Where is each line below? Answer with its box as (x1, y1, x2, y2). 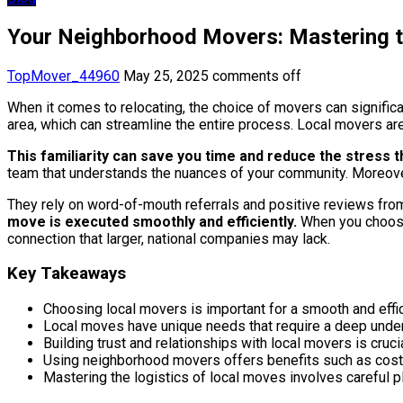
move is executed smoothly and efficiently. (7, 212, 297, 230)
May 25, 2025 (123, 67, 209, 85)
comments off (212, 67, 301, 85)
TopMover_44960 (7, 67, 120, 85)
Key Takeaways (7, 264, 126, 284)
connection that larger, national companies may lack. (7, 229, 330, 247)
